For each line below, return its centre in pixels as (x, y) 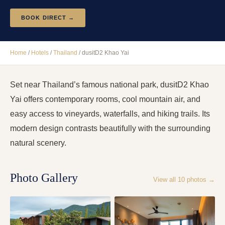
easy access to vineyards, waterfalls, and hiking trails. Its (110, 114)
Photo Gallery (44, 178)
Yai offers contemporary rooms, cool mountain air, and (105, 99)
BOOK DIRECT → (48, 18)
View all (165, 180)
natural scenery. (38, 143)
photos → (200, 180)
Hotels (40, 53)
